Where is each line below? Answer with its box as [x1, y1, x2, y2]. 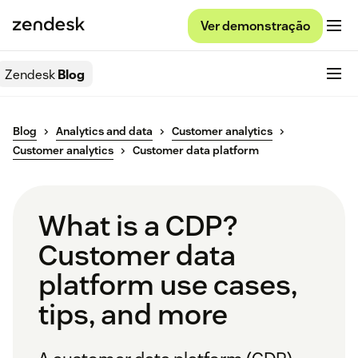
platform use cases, [38, 266, 297, 304]
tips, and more [38, 296, 228, 333]
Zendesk [5, 66, 55, 83]
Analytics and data [56, 124, 153, 139]
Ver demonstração [201, 17, 310, 34]
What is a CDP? [38, 207, 237, 245]
